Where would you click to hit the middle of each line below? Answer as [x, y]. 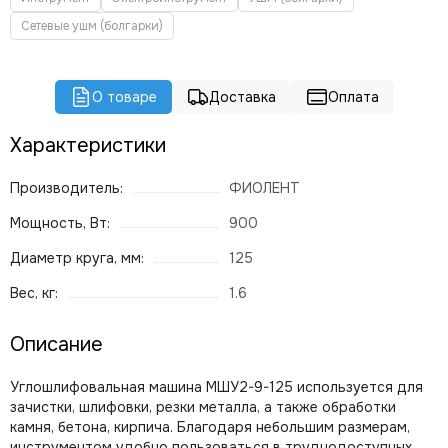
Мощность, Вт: [60, 223]
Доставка [242, 97]
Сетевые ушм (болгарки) [92, 26]
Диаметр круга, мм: [77, 258]
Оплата [353, 97]
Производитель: [66, 188]
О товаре [124, 97]
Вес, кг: [34, 293]
